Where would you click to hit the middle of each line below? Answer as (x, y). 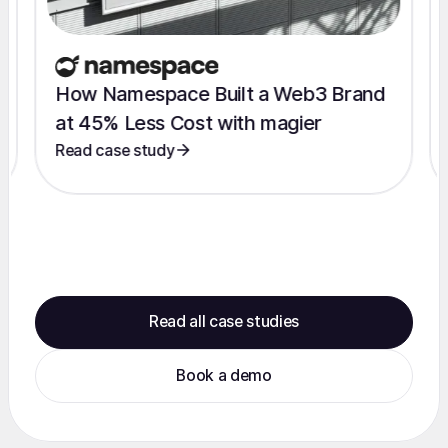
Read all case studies (224, 322)
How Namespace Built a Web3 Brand (220, 93)
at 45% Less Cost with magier (189, 122)
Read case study (115, 150)
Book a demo (224, 376)
